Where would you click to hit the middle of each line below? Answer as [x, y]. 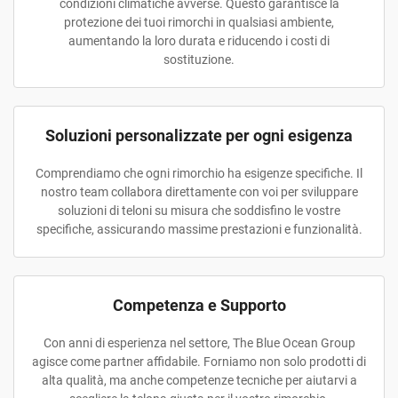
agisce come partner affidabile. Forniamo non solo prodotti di [199, 362]
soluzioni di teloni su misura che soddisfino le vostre [199, 211]
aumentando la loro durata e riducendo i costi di [199, 41]
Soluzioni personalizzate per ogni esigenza [199, 135]
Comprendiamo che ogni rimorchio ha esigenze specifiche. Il [199, 173]
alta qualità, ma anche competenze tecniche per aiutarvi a [199, 380]
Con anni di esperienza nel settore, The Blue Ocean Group [199, 343]
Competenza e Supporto [199, 305]
